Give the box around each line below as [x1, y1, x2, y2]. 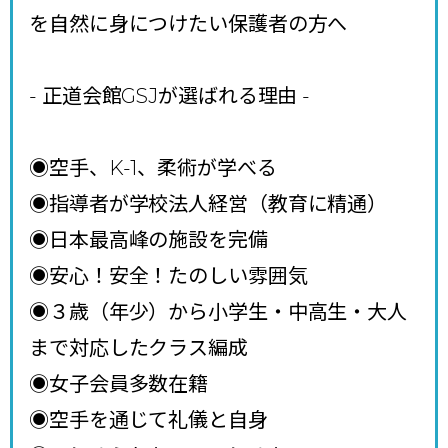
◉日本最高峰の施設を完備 [29, 228, 268, 253]
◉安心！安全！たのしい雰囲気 [29, 264, 308, 289]
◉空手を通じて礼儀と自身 [29, 408, 268, 433]
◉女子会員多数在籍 [29, 372, 209, 397]
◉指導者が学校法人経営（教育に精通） [29, 192, 388, 217]
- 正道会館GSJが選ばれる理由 [29, 84, 298, 109]
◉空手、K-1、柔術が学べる [29, 156, 277, 181]
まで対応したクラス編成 [29, 336, 248, 361]
